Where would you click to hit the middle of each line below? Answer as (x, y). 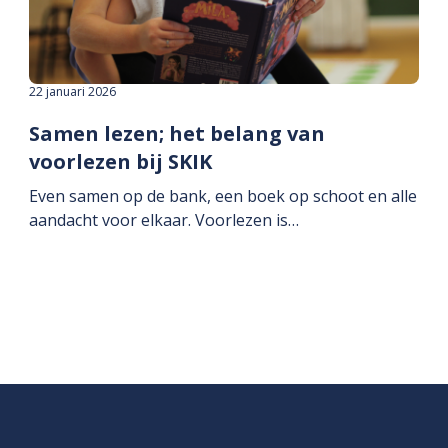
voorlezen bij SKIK (121, 162)
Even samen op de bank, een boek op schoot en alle (223, 196)
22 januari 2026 (73, 92)
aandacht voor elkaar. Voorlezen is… (164, 220)
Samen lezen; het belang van (177, 134)
